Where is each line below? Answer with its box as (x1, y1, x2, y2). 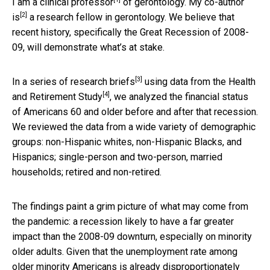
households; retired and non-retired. (12, 166, 162, 178)
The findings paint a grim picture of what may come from (12, 200, 248, 212)
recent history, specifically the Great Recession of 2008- (12, 26, 249, 38)
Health (228, 75, 256, 87)
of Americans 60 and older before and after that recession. (12, 105, 258, 118)
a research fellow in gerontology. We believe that (27, 11, 234, 23)
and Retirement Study (12, 90, 102, 102)
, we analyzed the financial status (110, 90, 248, 102)
